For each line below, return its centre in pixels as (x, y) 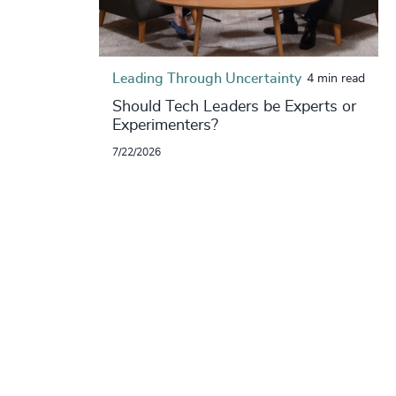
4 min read (335, 79)
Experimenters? (165, 126)
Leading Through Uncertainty (206, 79)
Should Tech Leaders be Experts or (234, 107)
